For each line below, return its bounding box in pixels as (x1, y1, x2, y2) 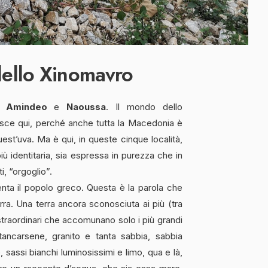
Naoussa (66, 100, 106, 112)
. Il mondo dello (106, 100, 182, 112)
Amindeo (5, 100, 47, 112)
